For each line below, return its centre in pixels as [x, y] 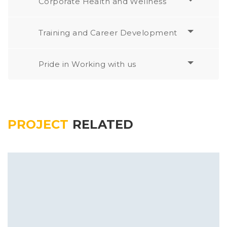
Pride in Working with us [87, 64]
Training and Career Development [108, 33]
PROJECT [40, 124]
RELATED [103, 124]
